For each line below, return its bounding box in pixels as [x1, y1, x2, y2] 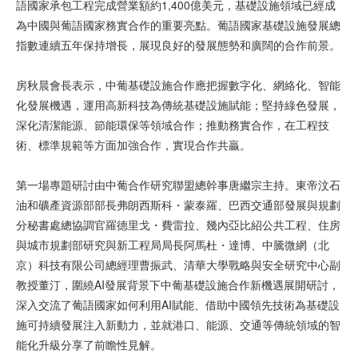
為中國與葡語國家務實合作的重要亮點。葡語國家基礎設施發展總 [16, 17, 340, 34]
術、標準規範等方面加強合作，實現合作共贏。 [16, 137, 251, 153]
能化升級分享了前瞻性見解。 [16, 336, 161, 353]
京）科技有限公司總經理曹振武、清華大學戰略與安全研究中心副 [16, 257, 340, 273]
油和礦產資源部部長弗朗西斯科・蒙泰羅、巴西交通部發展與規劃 [16, 197, 340, 213]
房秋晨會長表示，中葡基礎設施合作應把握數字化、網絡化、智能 [16, 77, 340, 93]
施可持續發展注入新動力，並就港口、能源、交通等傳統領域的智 [16, 316, 340, 333]
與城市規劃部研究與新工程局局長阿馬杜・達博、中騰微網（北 [16, 237, 329, 253]
